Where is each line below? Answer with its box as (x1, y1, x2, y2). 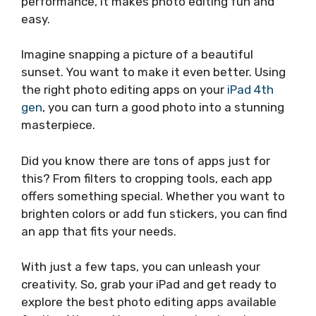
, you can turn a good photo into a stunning (42, 100, 284, 114)
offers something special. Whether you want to (21, 188, 285, 203)
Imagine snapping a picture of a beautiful (21, 47, 253, 61)
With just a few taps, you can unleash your (21, 260, 260, 274)
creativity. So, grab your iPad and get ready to (21, 277, 276, 291)
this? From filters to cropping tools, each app (21, 171, 272, 186)
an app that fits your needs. (21, 224, 176, 238)
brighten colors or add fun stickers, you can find (21, 206, 287, 221)
